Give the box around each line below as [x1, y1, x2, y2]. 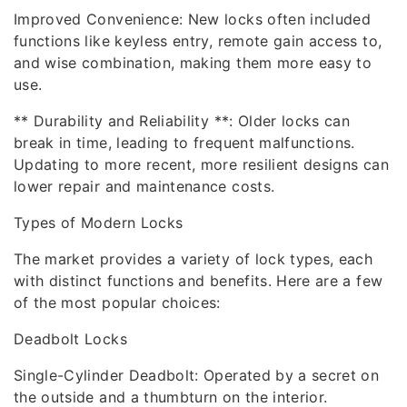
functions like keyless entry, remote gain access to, [14, 32, 382, 50]
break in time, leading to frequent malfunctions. [14, 134, 355, 152]
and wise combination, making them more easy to [14, 54, 372, 72]
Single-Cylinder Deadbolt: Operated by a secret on [14, 366, 380, 384]
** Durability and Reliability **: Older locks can [14, 112, 351, 130]
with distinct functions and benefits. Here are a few [14, 272, 383, 290]
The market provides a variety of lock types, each [14, 250, 373, 268]
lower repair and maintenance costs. [14, 177, 275, 195]
